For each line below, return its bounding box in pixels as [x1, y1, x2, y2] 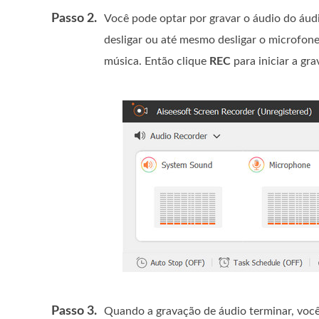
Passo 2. [51, 12, 97, 25]
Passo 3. [51, 305, 97, 318]
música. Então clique [104, 56, 209, 67]
